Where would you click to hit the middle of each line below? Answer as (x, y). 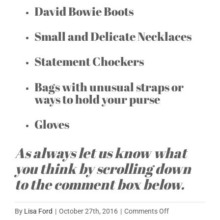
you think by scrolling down (103, 168)
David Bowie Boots (84, 11)
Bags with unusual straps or (109, 87)
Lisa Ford (38, 211)
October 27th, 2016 (88, 211)
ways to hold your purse (97, 99)
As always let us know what (101, 152)
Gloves (52, 124)
